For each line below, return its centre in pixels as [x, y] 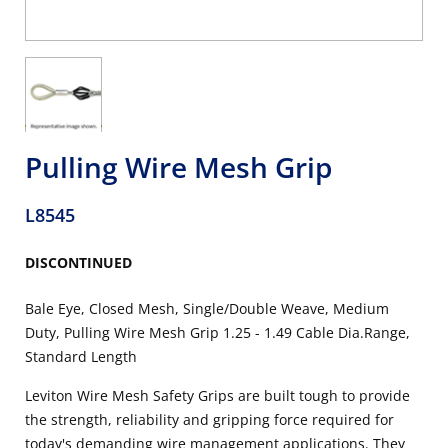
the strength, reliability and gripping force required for [209, 419]
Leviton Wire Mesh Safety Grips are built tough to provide [217, 395]
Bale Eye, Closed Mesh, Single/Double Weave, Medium [207, 308]
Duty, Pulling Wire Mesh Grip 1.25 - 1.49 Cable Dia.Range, [217, 332]
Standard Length [81, 356]
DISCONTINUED [78, 262]
